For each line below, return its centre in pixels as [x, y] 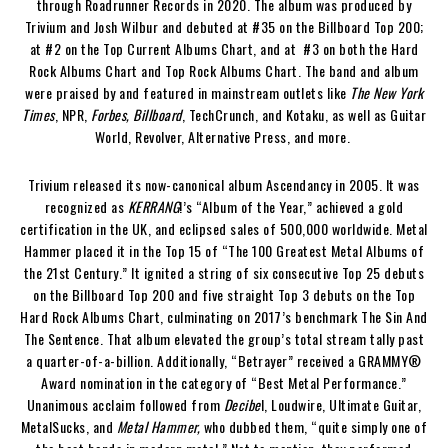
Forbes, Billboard [136, 114]
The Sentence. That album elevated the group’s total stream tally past [224, 338]
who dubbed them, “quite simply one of [314, 426]
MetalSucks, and [68, 426]
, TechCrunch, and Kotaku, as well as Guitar [303, 114]
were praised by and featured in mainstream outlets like [187, 92]
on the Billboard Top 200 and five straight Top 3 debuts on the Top [224, 294]
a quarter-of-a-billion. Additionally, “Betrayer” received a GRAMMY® [224, 360]
